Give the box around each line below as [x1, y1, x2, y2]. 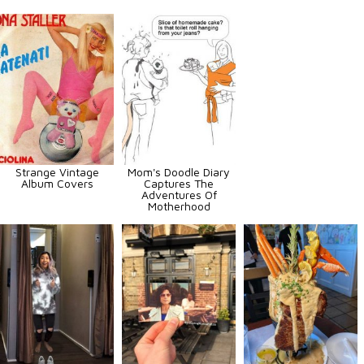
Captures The [144, 176, 214, 191]
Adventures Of [141, 188, 217, 202]
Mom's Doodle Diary [128, 165, 230, 180]
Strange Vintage [15, 165, 99, 180]
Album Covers [20, 176, 93, 191]
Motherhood [147, 199, 210, 214]
